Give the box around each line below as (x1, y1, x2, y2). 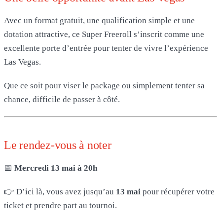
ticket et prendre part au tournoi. (4, 200, 117, 210)
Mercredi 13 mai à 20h (14, 163, 97, 173)
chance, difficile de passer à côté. (4, 94, 120, 104)
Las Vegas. (4, 57, 41, 67)
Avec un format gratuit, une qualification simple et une (4, 15, 195, 25)
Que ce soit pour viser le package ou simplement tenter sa (4, 80, 205, 90)
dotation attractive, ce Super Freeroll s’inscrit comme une (4, 29, 204, 39)
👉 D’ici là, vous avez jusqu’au (4, 186, 116, 196)
